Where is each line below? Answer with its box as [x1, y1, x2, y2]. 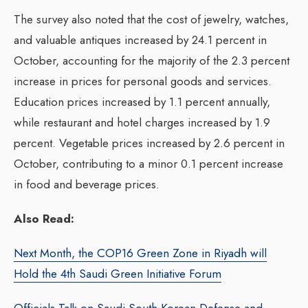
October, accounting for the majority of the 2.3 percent [14, 52, 289, 69]
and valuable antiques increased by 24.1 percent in [14, 32, 267, 49]
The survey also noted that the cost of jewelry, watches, [14, 11, 289, 28]
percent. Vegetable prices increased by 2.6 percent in [14, 135, 285, 152]
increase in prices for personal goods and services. [14, 73, 272, 90]
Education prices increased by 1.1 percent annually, [14, 93, 270, 111]
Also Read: [14, 210, 74, 228]
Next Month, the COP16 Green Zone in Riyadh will [14, 245, 267, 262]
